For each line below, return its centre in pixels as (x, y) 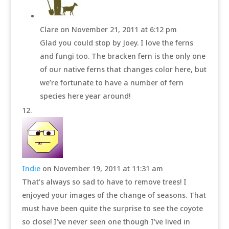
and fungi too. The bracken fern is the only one (122, 56)
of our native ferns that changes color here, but (123, 69)
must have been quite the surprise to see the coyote (112, 208)
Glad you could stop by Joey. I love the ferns (116, 43)
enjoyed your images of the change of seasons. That (114, 195)
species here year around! (85, 96)
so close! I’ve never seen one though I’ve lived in (106, 222)
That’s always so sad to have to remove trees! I (104, 182)
